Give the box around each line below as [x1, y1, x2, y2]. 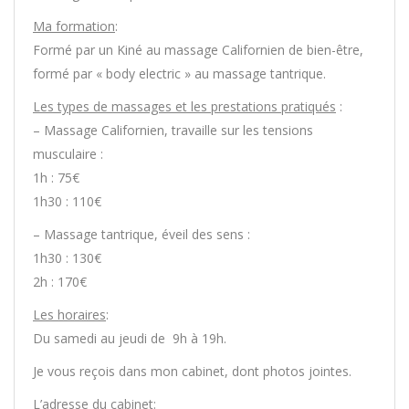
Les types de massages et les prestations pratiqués [33, 98, 336, 115]
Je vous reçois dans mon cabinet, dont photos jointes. [33, 362, 351, 380]
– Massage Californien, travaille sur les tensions [33, 121, 313, 139]
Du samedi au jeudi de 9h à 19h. [33, 330, 226, 347]
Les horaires [33, 306, 106, 323]
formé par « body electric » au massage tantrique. [33, 65, 326, 82]
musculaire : [33, 145, 103, 163]
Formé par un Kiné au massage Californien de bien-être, [33, 41, 363, 58]
